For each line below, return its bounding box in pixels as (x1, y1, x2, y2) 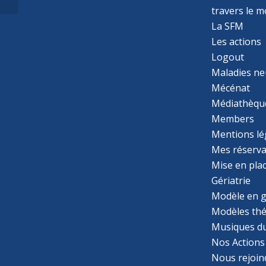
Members (211, 112, 255, 125)
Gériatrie (211, 173, 251, 187)
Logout (211, 50, 245, 64)
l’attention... (21, 8, 62, 19)
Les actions (211, 34, 262, 48)
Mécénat (211, 81, 251, 94)
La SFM (211, 19, 244, 33)
